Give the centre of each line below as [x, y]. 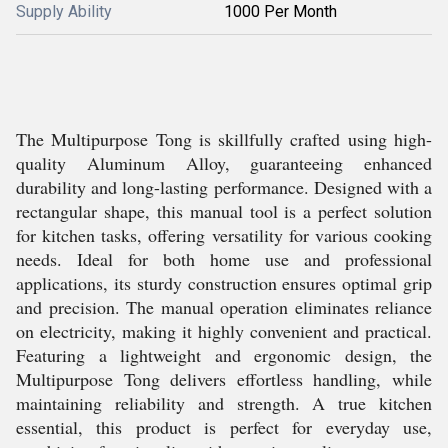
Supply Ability [64, 11]
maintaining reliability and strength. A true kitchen [224, 403]
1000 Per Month [280, 11]
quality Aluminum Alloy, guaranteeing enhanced [224, 163]
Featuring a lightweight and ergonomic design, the [224, 355]
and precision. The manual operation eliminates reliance [224, 307]
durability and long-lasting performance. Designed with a [224, 187]
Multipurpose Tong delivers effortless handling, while [224, 379]
